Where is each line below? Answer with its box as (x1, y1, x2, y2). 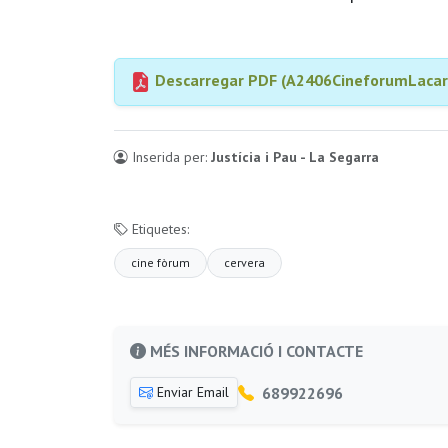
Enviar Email (153, 383, 229, 401)
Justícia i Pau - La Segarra (211, 148, 379, 166)
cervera (224, 255, 265, 270)
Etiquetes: (128, 220, 189, 238)
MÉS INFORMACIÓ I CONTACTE (146, 341, 363, 361)
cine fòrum (131, 255, 190, 270)
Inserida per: (128, 148, 211, 166)
